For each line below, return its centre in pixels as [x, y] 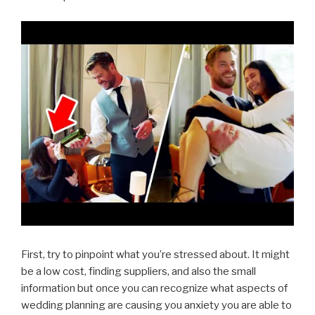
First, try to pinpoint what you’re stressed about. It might [155, 255]
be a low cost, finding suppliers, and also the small [139, 272]
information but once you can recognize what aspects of [154, 289]
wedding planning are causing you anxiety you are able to [156, 306]
